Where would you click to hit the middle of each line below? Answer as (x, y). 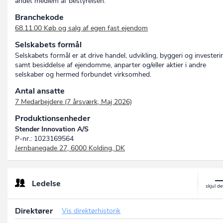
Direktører (35, 211)
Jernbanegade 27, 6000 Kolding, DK (70, 148)
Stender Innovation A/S (52, 129)
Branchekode (39, 18)
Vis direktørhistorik (91, 211)
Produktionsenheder (53, 119)
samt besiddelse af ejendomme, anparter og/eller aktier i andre (111, 65)
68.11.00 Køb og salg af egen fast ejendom (81, 28)
